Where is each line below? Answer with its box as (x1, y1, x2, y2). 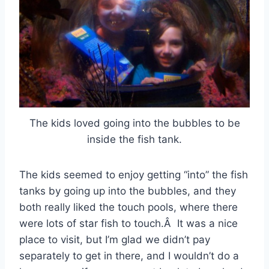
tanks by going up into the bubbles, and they (19, 185, 236, 198)
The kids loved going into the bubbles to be (29, 117, 240, 130)
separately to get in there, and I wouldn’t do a (19, 250, 239, 262)
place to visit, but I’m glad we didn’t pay (19, 234, 210, 246)
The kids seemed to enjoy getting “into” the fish (19, 169, 248, 181)
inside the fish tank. (87, 133, 182, 146)
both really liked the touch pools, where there (19, 201, 238, 214)
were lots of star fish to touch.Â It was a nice (19, 217, 238, 230)
